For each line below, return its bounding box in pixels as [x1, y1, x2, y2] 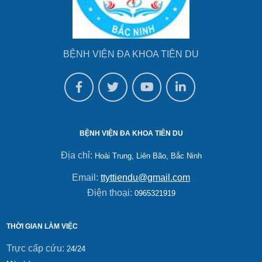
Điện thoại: [87, 187, 135, 198]
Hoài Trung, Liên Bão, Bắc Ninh [94, 151, 202, 160]
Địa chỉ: [60, 150, 95, 160]
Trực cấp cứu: [6, 243, 67, 253]
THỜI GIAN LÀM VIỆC [6, 222, 78, 230]
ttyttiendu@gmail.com [101, 172, 190, 182]
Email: [72, 172, 101, 182]
